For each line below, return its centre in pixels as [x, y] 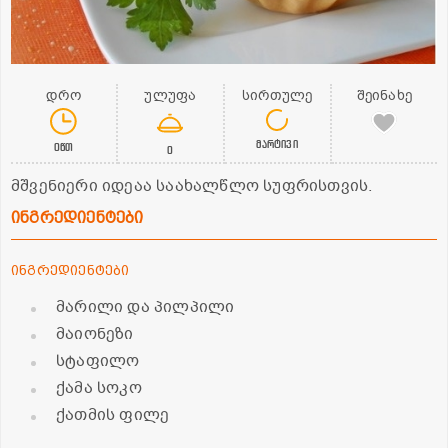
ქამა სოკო [99, 387]
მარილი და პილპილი [145, 306]
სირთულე [277, 95]
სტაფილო [98, 360]
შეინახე [384, 95]
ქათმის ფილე [113, 414]
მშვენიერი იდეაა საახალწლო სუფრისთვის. [192, 185]
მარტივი [277, 143]
